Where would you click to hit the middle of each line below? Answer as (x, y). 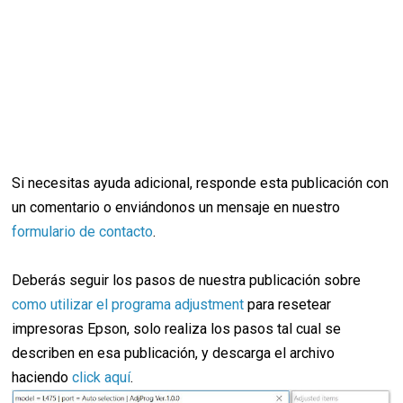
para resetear (288, 304)
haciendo (42, 377)
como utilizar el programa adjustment (128, 304)
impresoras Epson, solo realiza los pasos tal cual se (177, 328)
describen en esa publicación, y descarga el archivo (174, 353)
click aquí (102, 377)
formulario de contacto (83, 231)
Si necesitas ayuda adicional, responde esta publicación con (201, 183)
